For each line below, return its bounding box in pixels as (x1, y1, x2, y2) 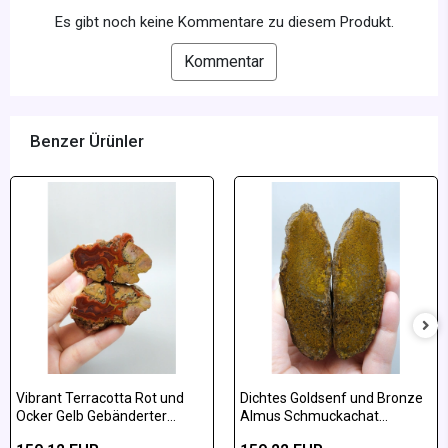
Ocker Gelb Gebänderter (16, 408, 167, 425)
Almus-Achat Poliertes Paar (16, 426, 192, 443)
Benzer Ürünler (30, 131, 144, 152)
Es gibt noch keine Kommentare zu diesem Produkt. (54, 13, 394, 32)
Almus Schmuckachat (240, 408, 379, 425)
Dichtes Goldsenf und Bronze (240, 390, 423, 407)
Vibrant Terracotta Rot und (16, 390, 184, 407)
